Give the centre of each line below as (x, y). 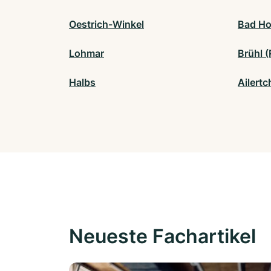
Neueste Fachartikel (162, 237)
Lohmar (87, 54)
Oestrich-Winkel (106, 24)
